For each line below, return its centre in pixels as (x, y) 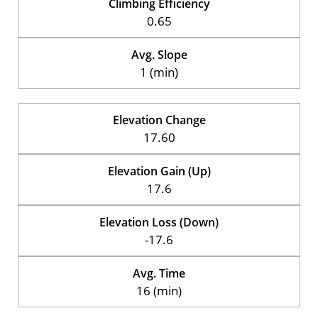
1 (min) (159, 72)
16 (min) (159, 290)
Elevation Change (159, 120)
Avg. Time (159, 273)
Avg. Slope (159, 54)
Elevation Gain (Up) (159, 171)
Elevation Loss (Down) (159, 222)
